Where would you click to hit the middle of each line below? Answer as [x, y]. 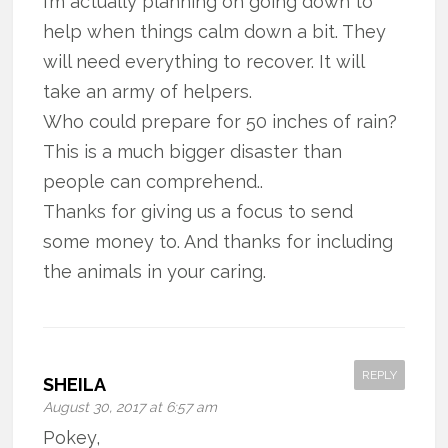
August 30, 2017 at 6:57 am [130, 406]
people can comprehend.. [153, 181]
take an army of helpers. [148, 91]
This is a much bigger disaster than [193, 151]
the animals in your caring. [155, 271]
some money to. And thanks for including [218, 241]
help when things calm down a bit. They [215, 31]
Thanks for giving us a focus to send [198, 211]
